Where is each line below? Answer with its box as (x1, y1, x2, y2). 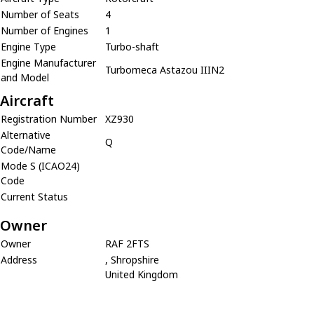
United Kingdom (105, 267, 178, 281)
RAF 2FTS (105, 236, 149, 250)
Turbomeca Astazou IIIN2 (105, 62, 224, 76)
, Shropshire (105, 252, 159, 266)
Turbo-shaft (105, 39, 159, 53)
